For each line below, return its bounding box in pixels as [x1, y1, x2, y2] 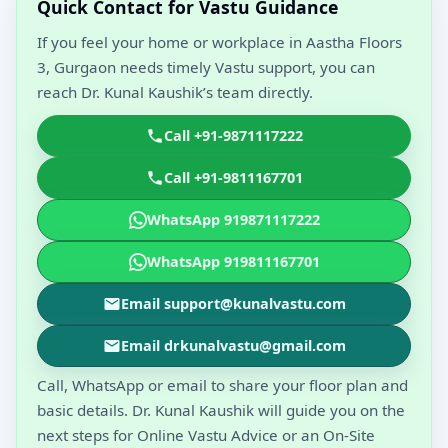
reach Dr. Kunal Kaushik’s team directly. [37, 82, 313, 103]
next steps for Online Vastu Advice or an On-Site [37, 425, 375, 446]
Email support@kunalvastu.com [120, 294, 346, 314]
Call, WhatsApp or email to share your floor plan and [37, 375, 408, 396]
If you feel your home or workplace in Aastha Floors [37, 32, 402, 53]
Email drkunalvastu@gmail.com [120, 336, 346, 356]
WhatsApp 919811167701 [146, 252, 320, 272]
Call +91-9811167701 [163, 168, 303, 188]
